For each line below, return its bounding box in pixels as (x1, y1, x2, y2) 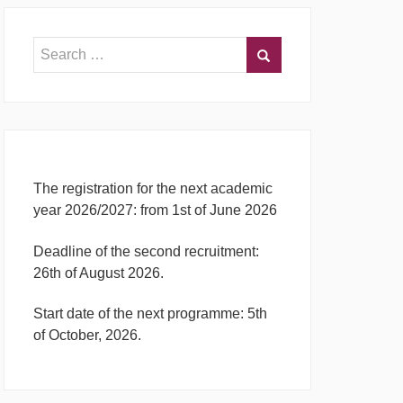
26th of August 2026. (33, 264, 164, 281)
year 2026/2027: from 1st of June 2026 (33, 202, 277, 219)
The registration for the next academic (33, 181, 273, 197)
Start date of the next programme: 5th (33, 305, 267, 321)
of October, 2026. (33, 327, 141, 343)
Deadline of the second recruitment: (33, 243, 259, 259)
